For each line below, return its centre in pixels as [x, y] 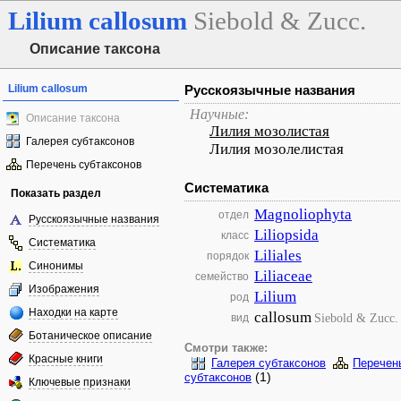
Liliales [278, 256]
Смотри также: [226, 348]
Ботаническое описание [90, 336]
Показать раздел [56, 193]
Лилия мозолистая [269, 131]
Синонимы [56, 266]
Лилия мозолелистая [277, 149]
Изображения [64, 289]
